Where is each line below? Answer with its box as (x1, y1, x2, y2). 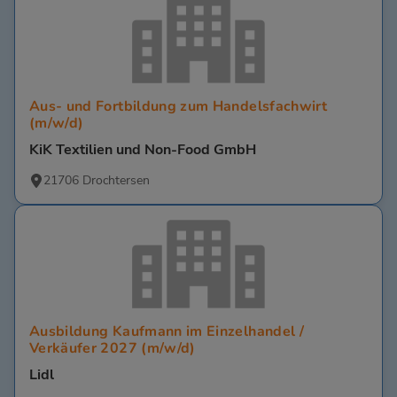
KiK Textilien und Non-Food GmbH (29, 140, 256, 160)
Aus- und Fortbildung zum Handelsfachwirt (29, 97, 328, 117)
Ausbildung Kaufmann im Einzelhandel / (29, 322, 304, 342)
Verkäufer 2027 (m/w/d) (29, 339, 196, 359)
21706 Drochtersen (43, 172, 150, 190)
